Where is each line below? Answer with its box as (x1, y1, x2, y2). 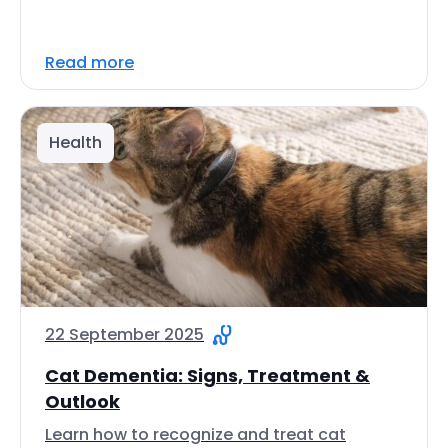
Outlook (45, 389, 120, 414)
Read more (45, 51, 134, 74)
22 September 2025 (45, 323, 204, 346)
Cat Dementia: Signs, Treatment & (45, 363, 370, 388)
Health (49, 131, 102, 154)
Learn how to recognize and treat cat (45, 423, 346, 446)
